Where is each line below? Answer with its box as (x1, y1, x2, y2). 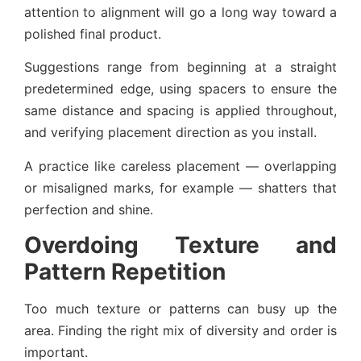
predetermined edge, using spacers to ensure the (24, 81, 337, 98)
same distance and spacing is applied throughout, (24, 102, 337, 119)
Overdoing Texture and (24, 230, 337, 259)
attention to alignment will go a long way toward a (24, 3, 337, 20)
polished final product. (24, 25, 161, 42)
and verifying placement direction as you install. (24, 124, 317, 141)
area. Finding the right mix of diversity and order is (24, 322, 337, 338)
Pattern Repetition (24, 257, 226, 285)
